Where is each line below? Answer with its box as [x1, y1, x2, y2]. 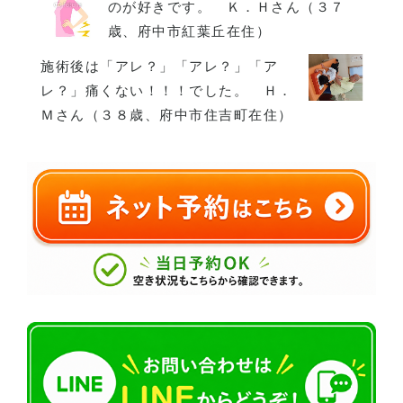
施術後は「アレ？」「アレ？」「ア [40, 58, 278, 75]
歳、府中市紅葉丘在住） [107, 22, 272, 39]
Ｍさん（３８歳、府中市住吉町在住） [40, 107, 293, 123]
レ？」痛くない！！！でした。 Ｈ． [40, 83, 293, 99]
